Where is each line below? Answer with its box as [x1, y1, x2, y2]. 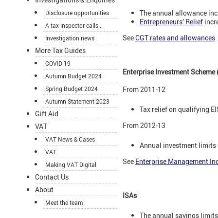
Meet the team [45, 199, 83, 207]
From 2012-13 [123, 121, 165, 130]
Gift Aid [35, 109, 58, 119]
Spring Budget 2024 [45, 85, 98, 93]
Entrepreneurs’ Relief [140, 17, 203, 26]
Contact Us [35, 172, 69, 182]
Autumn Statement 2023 [45, 97, 109, 106]
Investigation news [45, 34, 94, 42]
